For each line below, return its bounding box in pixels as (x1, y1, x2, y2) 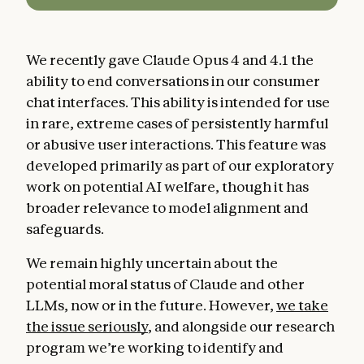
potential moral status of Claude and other (26, 275, 305, 292)
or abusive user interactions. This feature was (26, 135, 326, 153)
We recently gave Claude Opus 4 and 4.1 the (26, 50, 314, 68)
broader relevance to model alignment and (26, 198, 309, 216)
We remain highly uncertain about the (26, 253, 278, 271)
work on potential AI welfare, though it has (26, 177, 309, 195)
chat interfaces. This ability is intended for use (26, 93, 330, 110)
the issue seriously (26, 317, 148, 335)
